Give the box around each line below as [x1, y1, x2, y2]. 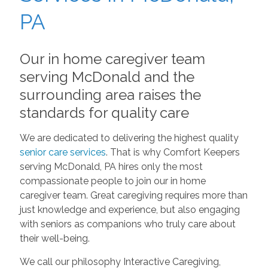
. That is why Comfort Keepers [105, 146, 240, 158]
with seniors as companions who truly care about [19, 218, 236, 230]
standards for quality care [19, 103, 189, 121]
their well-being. [19, 232, 90, 244]
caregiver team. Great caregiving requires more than [19, 189, 248, 201]
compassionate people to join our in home [19, 175, 206, 187]
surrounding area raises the [19, 86, 201, 103]
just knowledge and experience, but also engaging [19, 203, 240, 215]
